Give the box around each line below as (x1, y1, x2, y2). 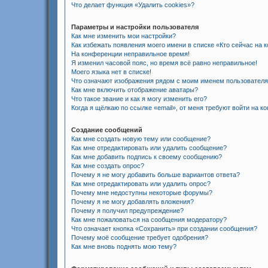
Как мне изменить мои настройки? (71, 32, 176, 39)
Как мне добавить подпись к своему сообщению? (71, 153, 222, 160)
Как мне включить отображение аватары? (71, 86, 198, 93)
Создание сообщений (71, 126, 142, 133)
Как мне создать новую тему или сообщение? (71, 135, 211, 142)
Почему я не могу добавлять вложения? (71, 198, 194, 205)
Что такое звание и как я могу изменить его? (71, 95, 207, 102)
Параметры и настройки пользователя (71, 23, 199, 31)
